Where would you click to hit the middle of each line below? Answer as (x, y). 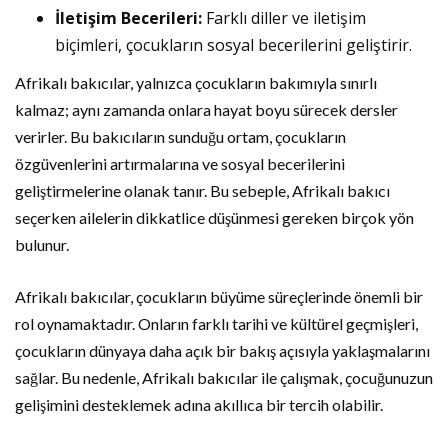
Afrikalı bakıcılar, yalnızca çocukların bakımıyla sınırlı (196, 83)
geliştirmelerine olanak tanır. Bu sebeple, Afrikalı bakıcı (202, 191)
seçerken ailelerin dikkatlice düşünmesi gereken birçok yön (214, 218)
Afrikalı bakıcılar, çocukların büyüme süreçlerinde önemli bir (219, 297)
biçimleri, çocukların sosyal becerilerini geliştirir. (233, 45)
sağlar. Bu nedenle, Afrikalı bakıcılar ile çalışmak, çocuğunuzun (224, 378)
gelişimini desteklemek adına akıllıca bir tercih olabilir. (199, 405)
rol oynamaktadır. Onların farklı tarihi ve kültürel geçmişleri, (216, 324)
